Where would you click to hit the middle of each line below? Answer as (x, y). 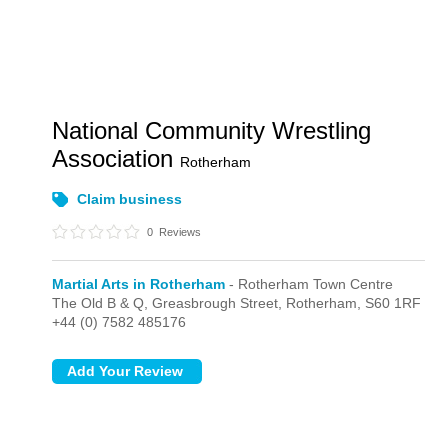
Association (116, 158)
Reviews (179, 232)
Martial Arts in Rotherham (139, 284)
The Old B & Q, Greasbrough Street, (169, 303)
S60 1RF (393, 303)
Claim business (130, 199)
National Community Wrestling (212, 130)
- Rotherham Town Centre (309, 284)
